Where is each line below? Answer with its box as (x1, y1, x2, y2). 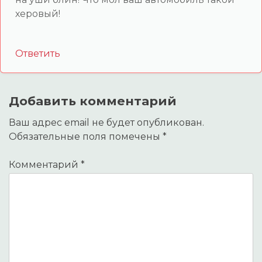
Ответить (15, 47, 60, 59)
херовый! (15, 8, 60, 19)
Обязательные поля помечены (9, 130, 163, 142)
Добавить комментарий (9, 93, 177, 108)
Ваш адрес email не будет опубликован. (9, 116, 204, 128)
